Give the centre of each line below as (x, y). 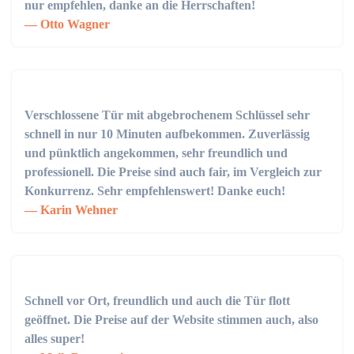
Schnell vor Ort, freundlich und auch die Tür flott (157, 301)
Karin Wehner (77, 210)
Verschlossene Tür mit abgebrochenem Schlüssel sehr (167, 115)
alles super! (55, 339)
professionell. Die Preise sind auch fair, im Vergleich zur (173, 172)
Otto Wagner (73, 24)
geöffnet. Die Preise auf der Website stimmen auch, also (171, 320)
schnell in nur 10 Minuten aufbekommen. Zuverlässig (167, 134)
